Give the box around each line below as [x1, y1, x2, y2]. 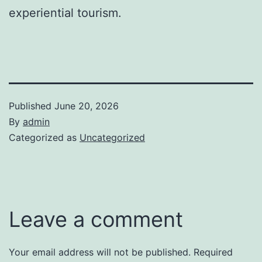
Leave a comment [9, 206, 183, 232]
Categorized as [9, 131, 80, 143]
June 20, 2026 [54, 99, 119, 112]
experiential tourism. [9, 5, 122, 20]
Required [194, 246, 233, 258]
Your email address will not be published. [9, 246, 191, 258]
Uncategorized [80, 131, 145, 143]
